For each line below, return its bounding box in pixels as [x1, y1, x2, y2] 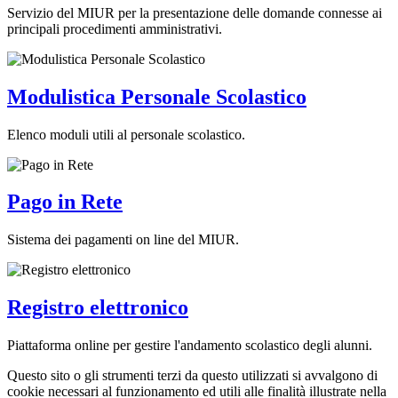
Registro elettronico [7, 296, 188, 320]
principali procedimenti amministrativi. [7, 20, 222, 36]
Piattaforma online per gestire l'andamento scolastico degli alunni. [7, 338, 372, 354]
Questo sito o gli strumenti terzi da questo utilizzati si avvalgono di [7, 368, 378, 384]
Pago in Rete [7, 190, 123, 214]
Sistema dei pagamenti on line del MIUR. [7, 232, 239, 248]
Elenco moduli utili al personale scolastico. [7, 126, 245, 142]
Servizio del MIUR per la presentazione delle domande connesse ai [7, 4, 382, 20]
